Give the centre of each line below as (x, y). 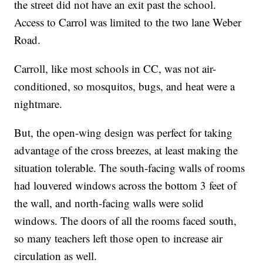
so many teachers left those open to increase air (119, 238)
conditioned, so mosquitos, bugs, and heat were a (125, 86)
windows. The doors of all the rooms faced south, (126, 221)
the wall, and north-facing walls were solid (109, 203)
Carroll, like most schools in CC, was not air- (115, 69)
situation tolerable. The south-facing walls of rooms (130, 168)
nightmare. (38, 104)
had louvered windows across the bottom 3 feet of (126, 186)
